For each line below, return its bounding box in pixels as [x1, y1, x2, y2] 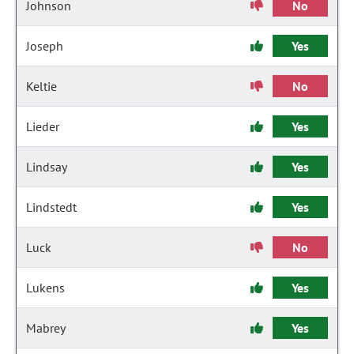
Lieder [26, 119, 59, 134]
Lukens [26, 280, 65, 296]
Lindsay [26, 159, 67, 175]
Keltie [26, 78, 57, 94]
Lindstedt [26, 199, 77, 215]
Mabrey [26, 320, 66, 336]
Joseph [26, 38, 63, 54]
